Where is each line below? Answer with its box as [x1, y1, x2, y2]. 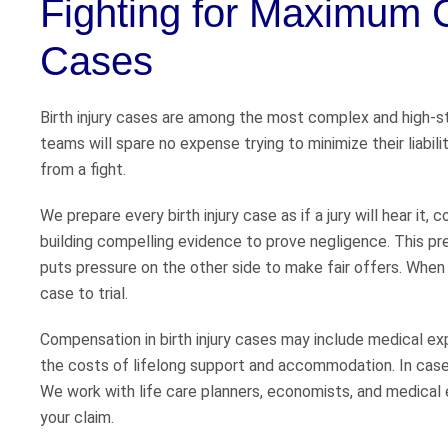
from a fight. [40, 160, 126, 180]
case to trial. [40, 284, 128, 304]
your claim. [40, 408, 114, 428]
